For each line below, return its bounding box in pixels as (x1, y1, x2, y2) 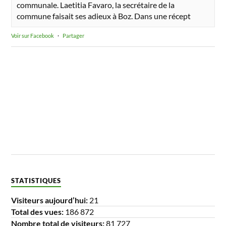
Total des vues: (11, 207, 66, 217)
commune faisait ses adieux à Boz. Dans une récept (17, 11, 191, 21)
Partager (63, 32, 85, 39)
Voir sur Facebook (11, 32, 54, 39)
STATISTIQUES (11, 177, 62, 185)
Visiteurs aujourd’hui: (11, 195, 90, 205)
